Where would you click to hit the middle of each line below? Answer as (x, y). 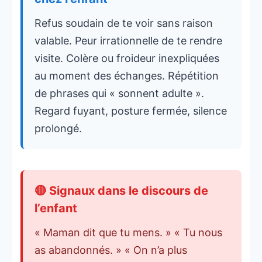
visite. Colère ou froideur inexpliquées (127, 58)
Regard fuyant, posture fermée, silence (131, 111)
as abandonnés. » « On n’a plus (111, 250)
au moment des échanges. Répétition (127, 76)
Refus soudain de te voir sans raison (124, 23)
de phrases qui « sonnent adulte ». (119, 94)
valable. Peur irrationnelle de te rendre (128, 41)
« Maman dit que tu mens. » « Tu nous (128, 233)
